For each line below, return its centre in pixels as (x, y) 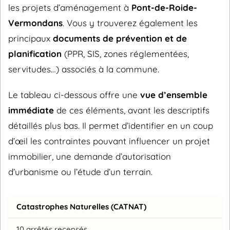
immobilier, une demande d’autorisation (90, 157)
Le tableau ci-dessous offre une (74, 95)
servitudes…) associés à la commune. (84, 69)
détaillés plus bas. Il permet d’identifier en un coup (111, 126)
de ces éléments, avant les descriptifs (132, 110)
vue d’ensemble (174, 95)
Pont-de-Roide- (164, 8)
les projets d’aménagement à (70, 8)
